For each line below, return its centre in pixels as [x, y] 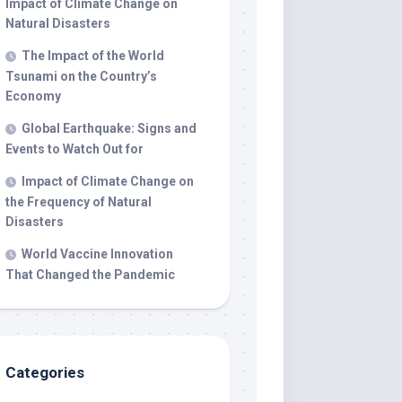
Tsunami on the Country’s [81, 76]
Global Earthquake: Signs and [109, 128]
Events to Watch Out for [74, 149]
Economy [33, 96]
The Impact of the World [93, 56]
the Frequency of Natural [79, 202]
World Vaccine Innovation [97, 254]
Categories [45, 372]
